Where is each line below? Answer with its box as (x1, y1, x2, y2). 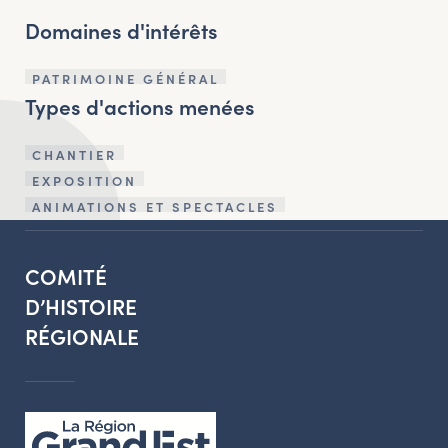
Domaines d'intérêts (25, 14, 218, 45)
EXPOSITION (32, 170, 137, 190)
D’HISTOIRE (25, 290, 137, 321)
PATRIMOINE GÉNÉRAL (32, 68, 219, 88)
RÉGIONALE (25, 320, 139, 351)
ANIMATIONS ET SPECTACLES (32, 196, 278, 216)
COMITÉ (25, 260, 107, 291)
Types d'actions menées (25, 90, 255, 121)
